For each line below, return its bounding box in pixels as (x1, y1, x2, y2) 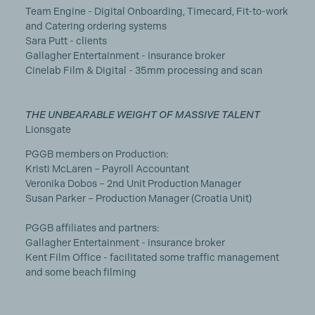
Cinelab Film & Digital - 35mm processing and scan (25, 65, 262, 76)
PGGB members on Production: (25, 148, 169, 160)
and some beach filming (25, 266, 139, 278)
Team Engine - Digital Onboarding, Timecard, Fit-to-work (25, 6, 288, 17)
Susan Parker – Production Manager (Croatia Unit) (25, 193, 252, 204)
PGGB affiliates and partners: (25, 222, 160, 233)
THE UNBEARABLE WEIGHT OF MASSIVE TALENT (25, 109, 260, 120)
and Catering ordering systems (25, 20, 167, 32)
